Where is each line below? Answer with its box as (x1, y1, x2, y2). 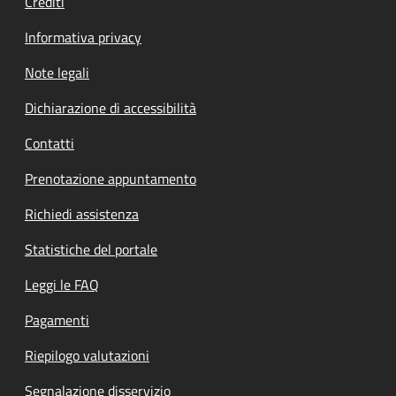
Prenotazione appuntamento (25, 167, 196, 189)
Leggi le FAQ (25, 273, 99, 295)
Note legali (25, 61, 89, 83)
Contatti (25, 132, 74, 154)
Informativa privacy (25, 26, 141, 48)
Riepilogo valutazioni (25, 344, 149, 366)
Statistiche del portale (25, 238, 157, 260)
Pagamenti (25, 308, 89, 331)
